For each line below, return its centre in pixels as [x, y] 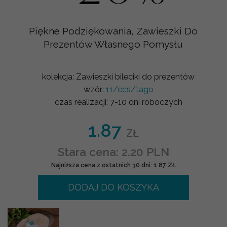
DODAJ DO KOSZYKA [113, 187]
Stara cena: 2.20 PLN [113, 152]
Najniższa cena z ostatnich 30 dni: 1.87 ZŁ [113, 165]
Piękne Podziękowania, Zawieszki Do [113, 31]
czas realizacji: [82, 102]
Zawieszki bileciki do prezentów [136, 77]
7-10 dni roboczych [146, 102]
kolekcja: [59, 77]
